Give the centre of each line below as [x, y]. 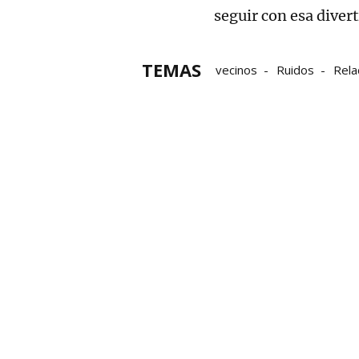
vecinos [236, 69]
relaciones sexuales [270, 92]
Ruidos [295, 69]
